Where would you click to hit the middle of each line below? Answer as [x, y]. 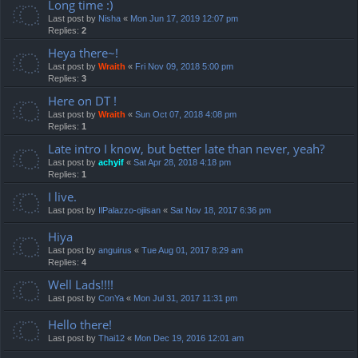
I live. [62, 197]
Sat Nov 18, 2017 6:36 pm [221, 211]
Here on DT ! [82, 101]
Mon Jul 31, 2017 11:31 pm [185, 298]
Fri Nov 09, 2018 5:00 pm [184, 67]
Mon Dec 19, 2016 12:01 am [189, 338]
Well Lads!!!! [81, 285]
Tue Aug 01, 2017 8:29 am [192, 251]
